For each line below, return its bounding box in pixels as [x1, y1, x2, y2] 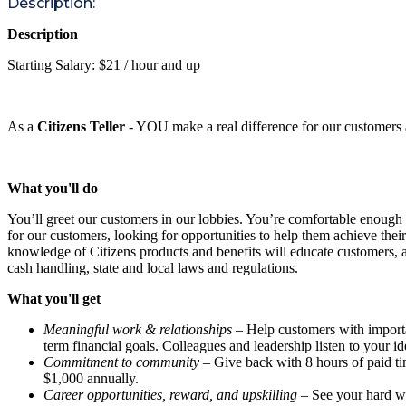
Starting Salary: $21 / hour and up [7, 56, 200, 72]
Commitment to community [43, 353, 199, 370]
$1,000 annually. [43, 370, 139, 386]
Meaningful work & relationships [43, 321, 232, 337]
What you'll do [7, 179, 98, 196]
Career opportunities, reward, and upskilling [43, 386, 297, 402]
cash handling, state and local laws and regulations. [7, 259, 298, 275]
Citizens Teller [37, 118, 125, 134]
